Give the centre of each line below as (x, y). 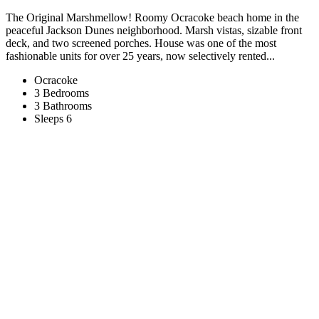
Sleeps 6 (53, 118)
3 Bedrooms (62, 93)
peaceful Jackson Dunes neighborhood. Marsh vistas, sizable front (154, 30)
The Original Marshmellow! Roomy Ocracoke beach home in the (152, 17)
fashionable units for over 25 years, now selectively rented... (140, 56)
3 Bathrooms (63, 105)
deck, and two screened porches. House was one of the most (141, 43)
